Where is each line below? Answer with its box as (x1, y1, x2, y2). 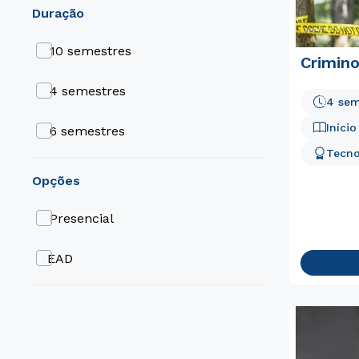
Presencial (49, 210, 114, 226)
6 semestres (50, 123, 126, 139)
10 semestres (50, 42, 132, 58)
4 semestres (50, 83, 127, 99)
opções (42, 173, 80, 188)
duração (41, 6, 84, 21)
